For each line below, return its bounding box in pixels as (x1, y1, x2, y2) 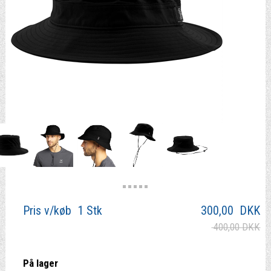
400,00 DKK (211, 221, 261, 233)
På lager (22, 257, 60, 270)
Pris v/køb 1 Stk (22, 203, 102, 218)
